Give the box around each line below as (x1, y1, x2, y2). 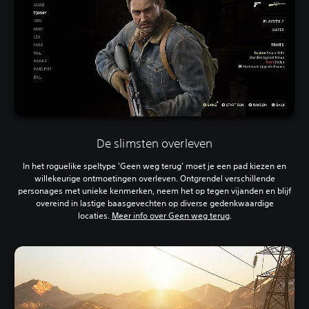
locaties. (77, 210, 112, 222)
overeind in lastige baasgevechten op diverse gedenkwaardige (35, 197, 274, 210)
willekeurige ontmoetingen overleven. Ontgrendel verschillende (34, 172, 275, 185)
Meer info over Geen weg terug (111, 210, 230, 222)
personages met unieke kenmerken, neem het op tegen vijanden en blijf (18, 185, 291, 197)
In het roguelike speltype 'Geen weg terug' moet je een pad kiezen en (23, 160, 286, 172)
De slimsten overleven (96, 136, 213, 151)
